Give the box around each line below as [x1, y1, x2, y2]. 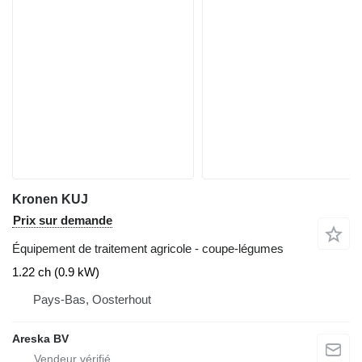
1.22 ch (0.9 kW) [12, 265, 99, 280]
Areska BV [12, 332, 69, 346]
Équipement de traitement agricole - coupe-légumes [12, 242, 284, 256]
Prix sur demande [13, 213, 112, 228]
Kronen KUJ [12, 192, 88, 207]
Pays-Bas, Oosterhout [33, 293, 151, 307]
